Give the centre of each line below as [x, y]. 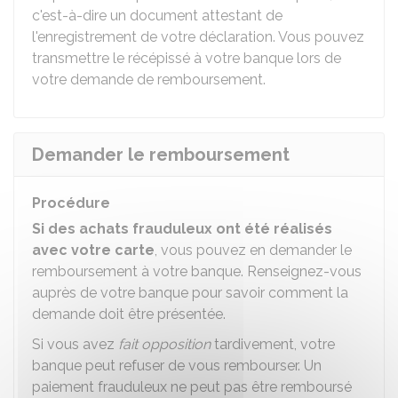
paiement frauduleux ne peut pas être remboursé [192, 387]
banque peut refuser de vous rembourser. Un [177, 366]
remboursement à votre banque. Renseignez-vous [197, 271]
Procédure [71, 203]
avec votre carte [93, 250]
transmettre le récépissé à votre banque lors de [187, 58]
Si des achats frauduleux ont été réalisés [182, 229]
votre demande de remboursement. [149, 80]
